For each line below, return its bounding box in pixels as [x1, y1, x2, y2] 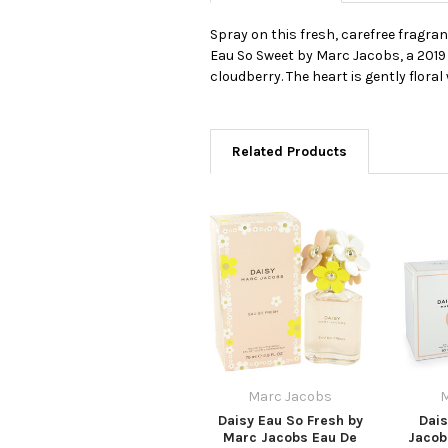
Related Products [232, 142, 347, 160]
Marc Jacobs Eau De [223, 428, 357, 446]
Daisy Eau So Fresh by [217, 411, 363, 429]
